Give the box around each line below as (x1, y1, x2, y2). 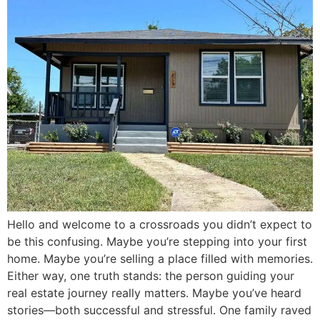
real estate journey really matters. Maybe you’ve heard (7, 286, 301, 300)
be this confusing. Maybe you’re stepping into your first (7, 234, 307, 249)
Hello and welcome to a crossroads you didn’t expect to (7, 217, 312, 231)
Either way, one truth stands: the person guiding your (7, 269, 294, 283)
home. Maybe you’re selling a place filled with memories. (7, 251, 313, 266)
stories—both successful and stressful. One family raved (7, 303, 311, 317)
